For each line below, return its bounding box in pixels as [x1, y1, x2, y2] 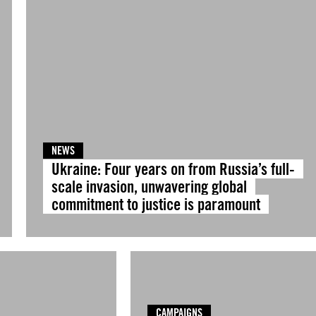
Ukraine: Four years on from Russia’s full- [51, 159, 295, 178]
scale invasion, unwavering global [51, 177, 247, 196]
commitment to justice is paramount [51, 195, 260, 214]
